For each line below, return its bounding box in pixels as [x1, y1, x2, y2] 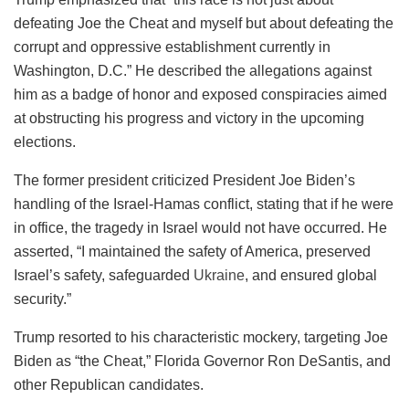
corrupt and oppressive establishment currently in [14, 38, 330, 55]
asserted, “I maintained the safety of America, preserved [14, 243, 371, 259]
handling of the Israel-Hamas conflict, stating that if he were [14, 195, 393, 212]
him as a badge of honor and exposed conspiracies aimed [14, 86, 387, 102]
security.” [14, 290, 71, 307]
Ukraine [194, 267, 245, 283]
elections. [14, 133, 76, 150]
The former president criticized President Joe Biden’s [14, 172, 355, 188]
